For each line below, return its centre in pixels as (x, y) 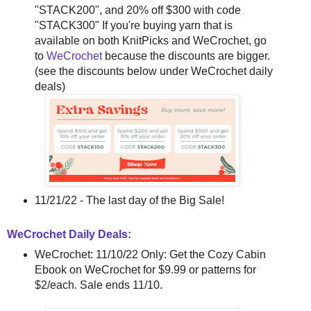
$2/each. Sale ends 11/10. (98, 285)
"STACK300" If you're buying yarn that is (133, 26)
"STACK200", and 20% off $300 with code (137, 10)
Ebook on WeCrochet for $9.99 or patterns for (145, 270)
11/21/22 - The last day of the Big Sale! (129, 201)
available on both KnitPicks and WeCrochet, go (150, 41)
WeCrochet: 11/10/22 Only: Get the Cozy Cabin (150, 255)
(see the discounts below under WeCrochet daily (153, 72)
